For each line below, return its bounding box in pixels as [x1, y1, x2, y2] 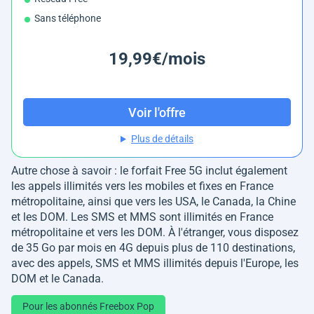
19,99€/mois [109, 49, 205, 69]
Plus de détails [130, 133, 193, 145]
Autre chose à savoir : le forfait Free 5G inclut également [11, 164, 287, 178]
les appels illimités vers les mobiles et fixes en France [11, 179, 273, 193]
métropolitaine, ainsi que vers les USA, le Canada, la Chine [11, 195, 296, 209]
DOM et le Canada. [11, 272, 104, 286]
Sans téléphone [34, 13, 101, 25]
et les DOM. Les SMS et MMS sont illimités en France [11, 210, 273, 224]
